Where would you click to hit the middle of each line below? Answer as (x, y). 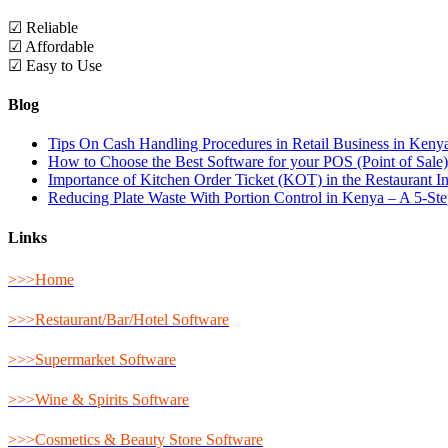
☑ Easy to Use (55, 65)
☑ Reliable (43, 27)
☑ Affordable (51, 46)
